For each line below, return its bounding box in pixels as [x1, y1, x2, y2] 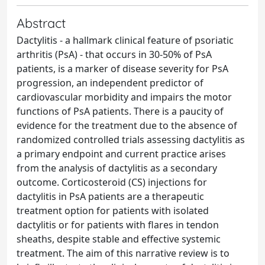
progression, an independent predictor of [17, 76, 203, 89]
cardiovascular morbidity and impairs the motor [17, 91, 232, 104]
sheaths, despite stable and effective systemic [17, 232, 221, 245]
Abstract [17, 15, 66, 31]
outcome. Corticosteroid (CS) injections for [17, 176, 207, 189]
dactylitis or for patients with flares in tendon [17, 218, 219, 231]
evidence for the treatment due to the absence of [17, 119, 237, 132]
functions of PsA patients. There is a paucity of [17, 105, 224, 118]
